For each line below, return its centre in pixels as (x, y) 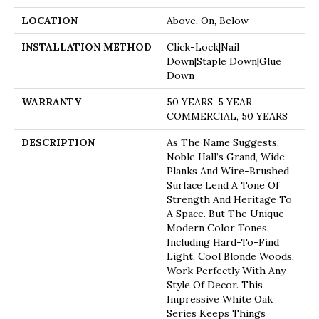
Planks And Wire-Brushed (228, 171)
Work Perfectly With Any (226, 270)
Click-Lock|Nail (203, 47)
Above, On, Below (208, 20)
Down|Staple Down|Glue (224, 61)
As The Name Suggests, (223, 142)
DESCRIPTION (58, 142)
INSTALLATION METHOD (87, 47)
